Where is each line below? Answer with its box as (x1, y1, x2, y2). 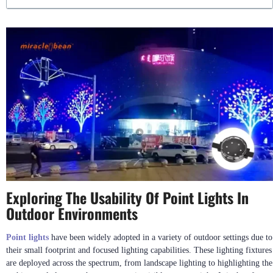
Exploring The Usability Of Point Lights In (6, 186, 249, 209)
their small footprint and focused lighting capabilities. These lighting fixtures (6, 246, 272, 255)
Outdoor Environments (6, 202, 138, 225)
